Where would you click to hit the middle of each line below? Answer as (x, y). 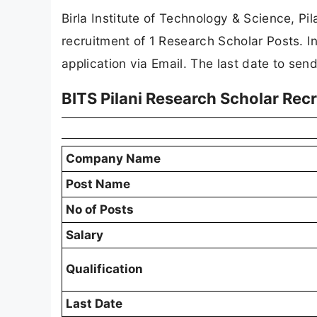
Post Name (98, 184)
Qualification (104, 269)
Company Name (113, 159)
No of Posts (100, 210)
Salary (85, 235)
